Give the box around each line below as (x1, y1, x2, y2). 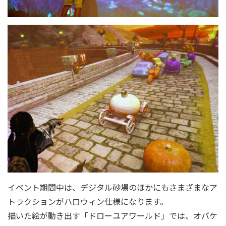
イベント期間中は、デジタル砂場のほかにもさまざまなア (8, 181, 217, 193)
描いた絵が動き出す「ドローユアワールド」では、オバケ (8, 209, 217, 221)
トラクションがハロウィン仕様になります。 (8, 195, 168, 207)
